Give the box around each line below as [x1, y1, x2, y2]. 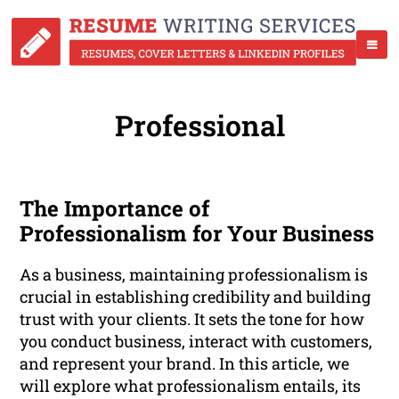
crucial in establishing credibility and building [20, 286, 371, 308]
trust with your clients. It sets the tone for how [20, 308, 365, 330]
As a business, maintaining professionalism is [20, 264, 369, 286]
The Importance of [20, 194, 210, 224]
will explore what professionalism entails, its [20, 375, 362, 397]
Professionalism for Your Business [20, 219, 375, 248]
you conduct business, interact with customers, [20, 330, 373, 353]
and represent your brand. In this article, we [20, 353, 350, 375]
